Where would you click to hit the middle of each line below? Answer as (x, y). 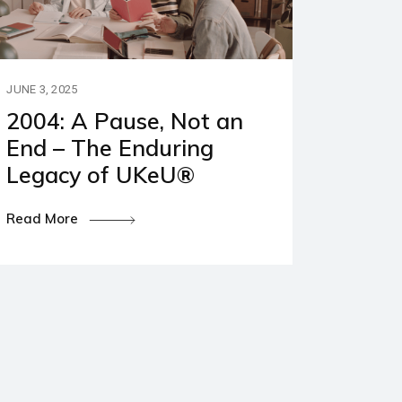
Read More (44, 218)
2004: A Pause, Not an (125, 120)
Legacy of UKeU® (101, 174)
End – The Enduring (110, 147)
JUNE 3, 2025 (42, 89)
